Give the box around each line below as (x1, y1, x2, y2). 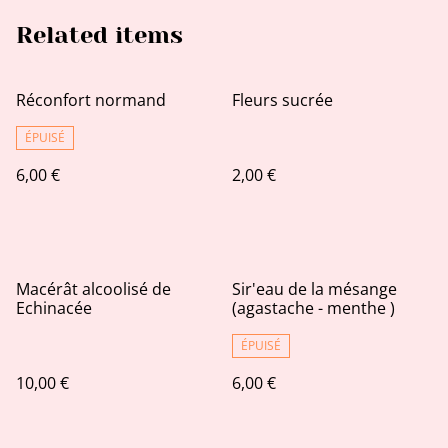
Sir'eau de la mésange (232, 278, 397, 301)
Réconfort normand (16, 89, 166, 112)
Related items (16, 21, 183, 50)
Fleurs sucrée (232, 89, 333, 112)
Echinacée (16, 297, 92, 320)
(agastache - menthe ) (232, 297, 395, 320)
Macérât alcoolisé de (16, 278, 171, 301)
